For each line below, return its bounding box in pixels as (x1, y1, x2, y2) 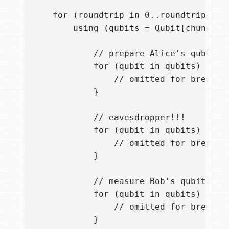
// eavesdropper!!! (32, 112, 186, 122)
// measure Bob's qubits (32, 176, 211, 186)
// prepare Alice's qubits (32, 48, 221, 58)
